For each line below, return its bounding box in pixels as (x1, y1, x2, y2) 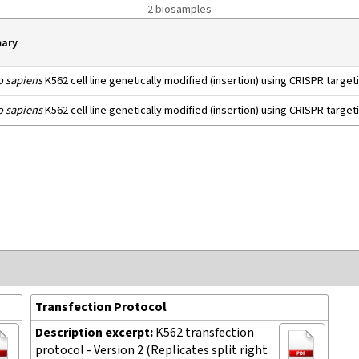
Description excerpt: (34, 325, 155, 341)
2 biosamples (147, 2, 212, 17)
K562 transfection (155, 325, 254, 341)
